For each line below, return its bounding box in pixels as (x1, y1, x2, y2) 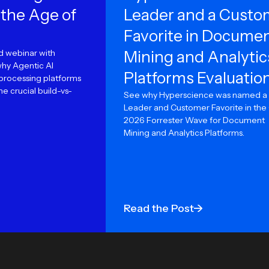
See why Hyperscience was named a (124, 89, 267, 100)
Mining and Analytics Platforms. (124, 127, 244, 138)
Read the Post (124, 202, 194, 215)
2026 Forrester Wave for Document (124, 115, 265, 125)
